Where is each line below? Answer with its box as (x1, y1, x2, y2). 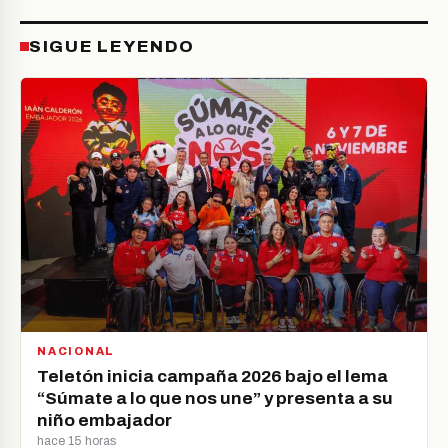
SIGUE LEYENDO (29, 37, 196, 57)
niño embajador (37, 410, 172, 430)
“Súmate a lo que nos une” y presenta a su (37, 388, 393, 408)
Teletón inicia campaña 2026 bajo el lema (37, 366, 388, 386)
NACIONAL (37, 344, 116, 357)
